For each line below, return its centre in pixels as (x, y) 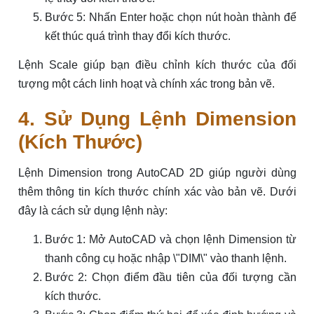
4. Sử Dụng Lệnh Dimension (157, 119)
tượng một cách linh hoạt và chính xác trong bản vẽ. (146, 84)
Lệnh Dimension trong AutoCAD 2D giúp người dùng (157, 173)
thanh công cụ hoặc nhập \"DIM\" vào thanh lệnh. (165, 259)
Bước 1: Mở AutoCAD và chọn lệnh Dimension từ (170, 240)
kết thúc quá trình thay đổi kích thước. (137, 36)
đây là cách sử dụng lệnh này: (93, 211)
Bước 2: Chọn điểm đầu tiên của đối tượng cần (170, 278)
